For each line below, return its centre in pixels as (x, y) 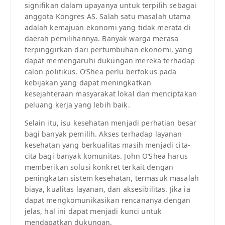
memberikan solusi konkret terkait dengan (99, 167)
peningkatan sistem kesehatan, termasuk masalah (111, 178)
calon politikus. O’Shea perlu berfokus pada (100, 71)
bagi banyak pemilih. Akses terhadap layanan (103, 134)
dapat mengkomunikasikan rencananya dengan (107, 200)
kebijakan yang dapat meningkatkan (88, 82)
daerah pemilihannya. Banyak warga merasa (101, 38)
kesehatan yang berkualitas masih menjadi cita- (107, 145)
